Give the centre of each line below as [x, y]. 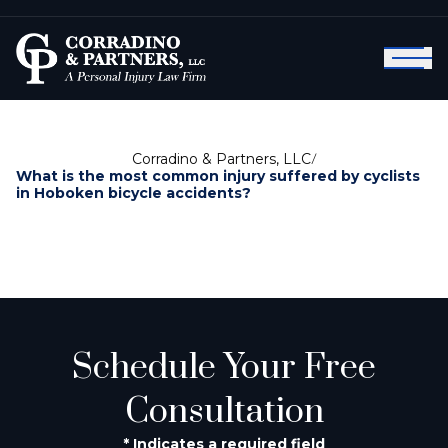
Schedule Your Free [224, 367]
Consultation [224, 411]
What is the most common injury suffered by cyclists [218, 175]
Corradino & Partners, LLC [221, 158]
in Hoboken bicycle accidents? [133, 192]
